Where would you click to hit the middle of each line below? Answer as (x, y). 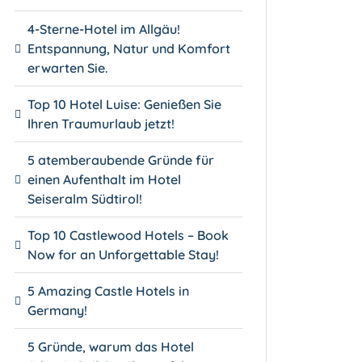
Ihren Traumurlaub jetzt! (101, 123)
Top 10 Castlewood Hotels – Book (128, 235)
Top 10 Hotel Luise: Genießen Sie (125, 104)
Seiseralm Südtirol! (85, 198)
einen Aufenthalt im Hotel (105, 179)
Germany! (58, 310)
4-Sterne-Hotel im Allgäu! (104, 29)
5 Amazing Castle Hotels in (109, 290)
